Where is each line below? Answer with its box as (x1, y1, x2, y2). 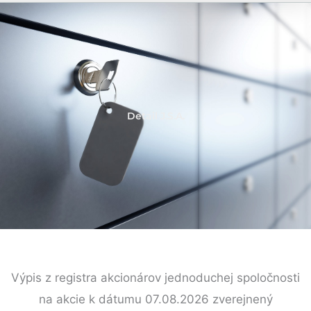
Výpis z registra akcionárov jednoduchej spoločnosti (11, 270, 300, 285)
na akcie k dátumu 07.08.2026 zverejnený (38, 292, 273, 306)
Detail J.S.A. (126, 110, 185, 121)
